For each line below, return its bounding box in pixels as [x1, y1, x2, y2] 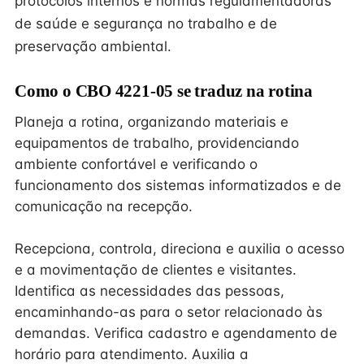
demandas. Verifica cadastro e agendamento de [15, 325, 337, 341]
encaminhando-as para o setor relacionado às [15, 304, 323, 320]
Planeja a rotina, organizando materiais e [15, 114, 288, 130]
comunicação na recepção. [15, 198, 193, 214]
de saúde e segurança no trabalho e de [15, 15, 277, 32]
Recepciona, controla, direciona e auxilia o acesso [15, 240, 344, 257]
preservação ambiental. [15, 38, 171, 54]
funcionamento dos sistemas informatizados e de [15, 177, 341, 193]
